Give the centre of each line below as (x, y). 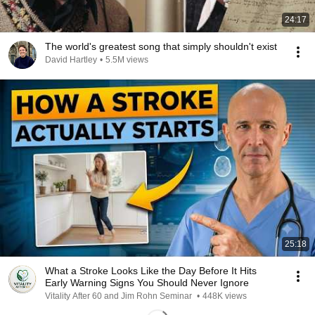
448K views (225, 296)
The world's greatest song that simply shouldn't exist (161, 46)
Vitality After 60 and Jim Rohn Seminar (120, 296)
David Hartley (71, 60)
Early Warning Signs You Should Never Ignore (147, 283)
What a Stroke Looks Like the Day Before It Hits (151, 271)
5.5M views (127, 60)
